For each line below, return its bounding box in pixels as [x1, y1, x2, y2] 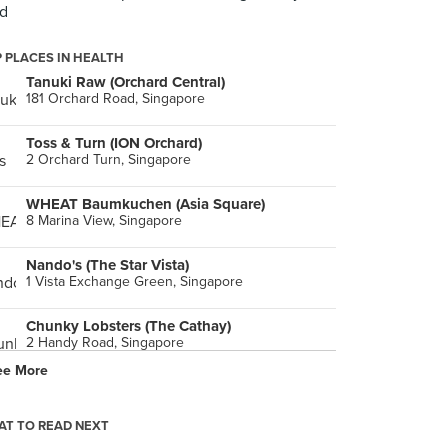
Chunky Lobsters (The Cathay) [26, 317, 231, 335]
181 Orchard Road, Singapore [26, 90, 205, 107]
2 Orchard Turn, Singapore [26, 151, 191, 168]
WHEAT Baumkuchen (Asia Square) [26, 195, 265, 213]
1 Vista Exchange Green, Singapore [26, 273, 243, 290]
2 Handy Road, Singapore [26, 334, 184, 351]
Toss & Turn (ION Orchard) [26, 134, 202, 152]
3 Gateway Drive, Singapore [26, 395, 198, 412]
